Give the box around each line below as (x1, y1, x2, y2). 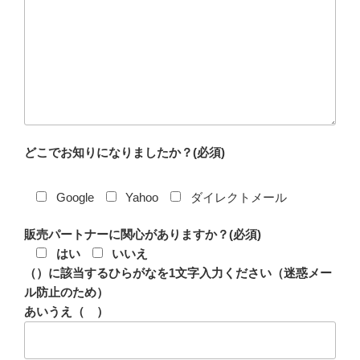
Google (55, 190, 94, 204)
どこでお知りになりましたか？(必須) (24, 145, 225, 159)
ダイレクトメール (190, 190, 287, 204)
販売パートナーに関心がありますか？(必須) (24, 227, 261, 241)
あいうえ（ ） (24, 305, 108, 318)
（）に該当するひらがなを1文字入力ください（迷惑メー (24, 266, 332, 280)
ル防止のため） (24, 285, 108, 299)
